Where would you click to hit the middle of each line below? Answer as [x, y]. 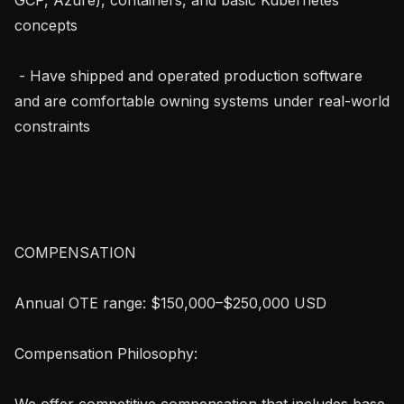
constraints [52, 126]
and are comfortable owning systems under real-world [202, 101]
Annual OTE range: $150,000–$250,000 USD [170, 303]
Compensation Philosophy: [106, 353]
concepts [46, 25]
